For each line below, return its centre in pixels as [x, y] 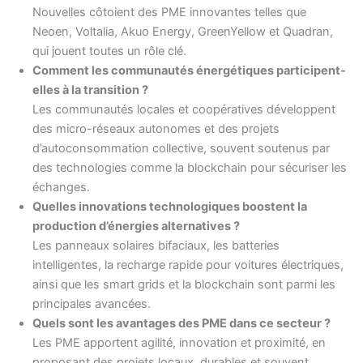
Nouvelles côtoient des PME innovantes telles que [169, 13]
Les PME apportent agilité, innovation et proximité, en [179, 343]
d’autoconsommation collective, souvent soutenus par [181, 149]
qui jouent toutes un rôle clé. [109, 51]
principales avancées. [92, 304]
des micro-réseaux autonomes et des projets [156, 129]
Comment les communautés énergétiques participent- [189, 71]
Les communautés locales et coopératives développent [184, 110]
